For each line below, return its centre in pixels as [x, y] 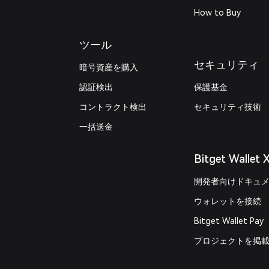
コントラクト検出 [113, 107]
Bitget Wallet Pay [229, 221]
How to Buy [218, 13]
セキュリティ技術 [228, 107]
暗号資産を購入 [109, 67]
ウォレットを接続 [228, 201]
